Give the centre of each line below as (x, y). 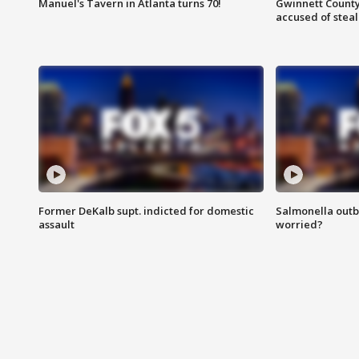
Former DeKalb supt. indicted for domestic (146, 211)
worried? (299, 225)
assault (56, 225)
